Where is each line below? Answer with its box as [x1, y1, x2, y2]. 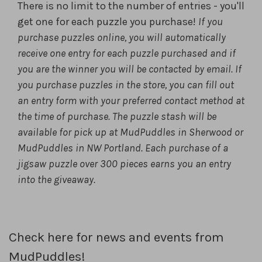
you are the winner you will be [18, 63, 149, 75]
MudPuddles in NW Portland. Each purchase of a [18, 142, 228, 154]
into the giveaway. [18, 173, 95, 186]
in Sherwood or [178, 126, 243, 139]
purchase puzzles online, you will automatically [18, 31, 226, 44]
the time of [18, 110, 67, 123]
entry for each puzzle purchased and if [68, 47, 236, 60]
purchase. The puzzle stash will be [67, 110, 216, 123]
